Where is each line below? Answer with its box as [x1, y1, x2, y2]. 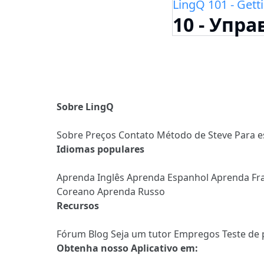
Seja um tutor [111, 227, 174, 240]
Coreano [57, 184, 97, 198]
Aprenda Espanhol [127, 170, 211, 184]
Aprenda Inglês [57, 170, 127, 184]
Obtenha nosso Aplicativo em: [57, 241, 198, 255]
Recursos [57, 199, 99, 212]
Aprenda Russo [97, 184, 165, 198]
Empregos [174, 227, 222, 240]
